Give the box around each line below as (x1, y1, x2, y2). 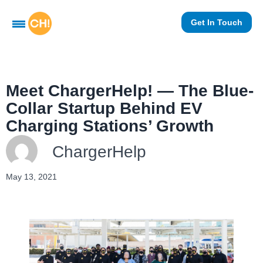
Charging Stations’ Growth (6, 117, 214, 136)
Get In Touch (190, 18, 242, 28)
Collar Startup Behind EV (6, 99, 203, 118)
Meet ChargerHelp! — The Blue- (6, 82, 254, 100)
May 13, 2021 (6, 172, 57, 182)
